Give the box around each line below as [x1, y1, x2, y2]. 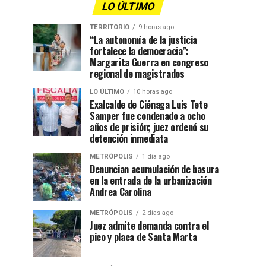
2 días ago [142, 208, 173, 217]
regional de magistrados [90, 66, 185, 81]
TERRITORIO [90, 23, 129, 31]
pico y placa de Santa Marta [90, 229, 197, 244]
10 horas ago [133, 87, 172, 96]
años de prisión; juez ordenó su [90, 119, 209, 134]
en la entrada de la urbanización [90, 173, 212, 188]
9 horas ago [138, 23, 174, 31]
